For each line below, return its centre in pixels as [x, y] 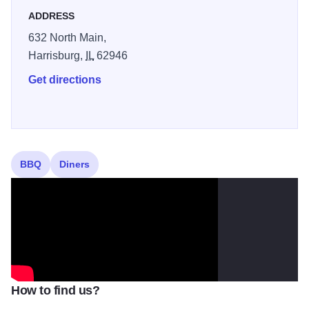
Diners [74, 165]
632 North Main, [67, 38]
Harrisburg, [57, 56]
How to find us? [56, 291]
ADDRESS [51, 16]
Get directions [65, 80]
